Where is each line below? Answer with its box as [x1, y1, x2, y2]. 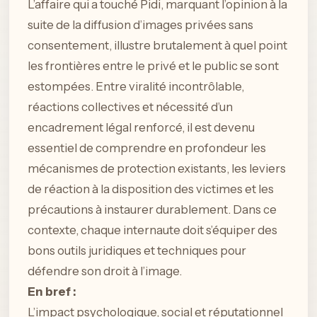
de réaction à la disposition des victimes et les [28, 182, 274, 197]
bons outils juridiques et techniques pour [28, 243, 246, 258]
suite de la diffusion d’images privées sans [28, 18, 253, 33]
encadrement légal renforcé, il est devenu [28, 120, 255, 135]
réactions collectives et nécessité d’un [28, 100, 233, 115]
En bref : [28, 284, 76, 299]
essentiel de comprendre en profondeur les [28, 141, 266, 156]
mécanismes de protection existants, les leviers [28, 161, 286, 176]
